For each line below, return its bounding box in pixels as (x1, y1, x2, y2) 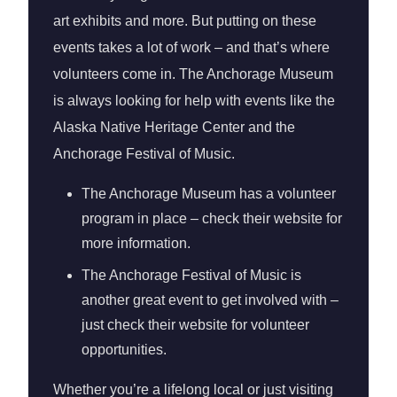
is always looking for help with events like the (53, 93, 335, 108)
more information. (82, 236, 191, 251)
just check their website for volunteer (82, 317, 309, 332)
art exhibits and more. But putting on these (53, 13, 316, 28)
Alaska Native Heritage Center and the (53, 120, 295, 135)
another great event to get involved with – (82, 292, 339, 307)
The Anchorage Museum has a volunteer (82, 186, 336, 201)
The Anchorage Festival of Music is (82, 268, 301, 283)
